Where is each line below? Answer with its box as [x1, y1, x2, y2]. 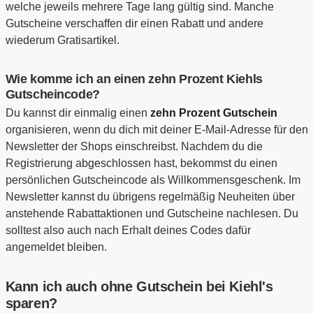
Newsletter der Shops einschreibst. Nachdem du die [5, 140, 263, 153]
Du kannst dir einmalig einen [5, 107, 150, 119]
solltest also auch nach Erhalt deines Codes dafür [5, 224, 251, 237]
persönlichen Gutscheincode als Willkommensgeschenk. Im [5, 174, 300, 187]
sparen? [5, 296, 57, 312]
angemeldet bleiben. [5, 241, 107, 254]
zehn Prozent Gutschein [150, 107, 277, 119]
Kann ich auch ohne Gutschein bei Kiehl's [5, 279, 273, 295]
